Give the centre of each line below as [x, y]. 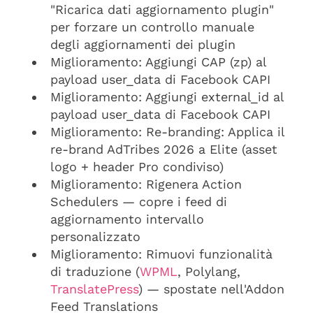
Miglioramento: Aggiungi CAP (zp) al [158, 62]
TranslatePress [94, 289]
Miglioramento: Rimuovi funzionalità [161, 254]
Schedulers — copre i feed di [139, 202]
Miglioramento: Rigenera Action [146, 184]
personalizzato [95, 236]
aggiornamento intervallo [127, 219]
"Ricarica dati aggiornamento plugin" [162, 9]
